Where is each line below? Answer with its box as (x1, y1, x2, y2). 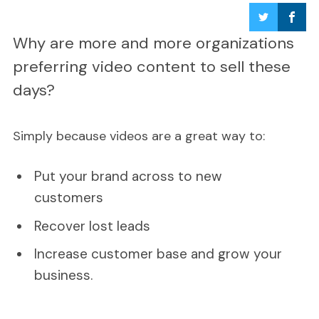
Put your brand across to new (34, 167, 223, 186)
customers (34, 189, 104, 207)
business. (34, 266, 93, 285)
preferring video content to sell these (12, 56, 291, 78)
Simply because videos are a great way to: (12, 127, 265, 145)
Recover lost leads (34, 216, 151, 235)
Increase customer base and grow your (34, 245, 283, 263)
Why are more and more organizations (12, 33, 294, 54)
